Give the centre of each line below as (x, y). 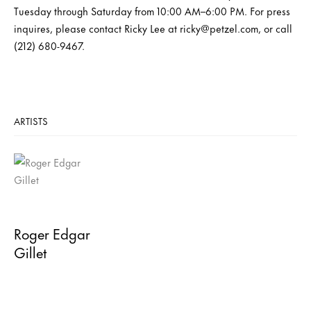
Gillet (31, 251)
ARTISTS (31, 120)
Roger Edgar (52, 233)
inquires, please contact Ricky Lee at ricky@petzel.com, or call (153, 28)
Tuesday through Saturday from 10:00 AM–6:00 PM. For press (152, 10)
